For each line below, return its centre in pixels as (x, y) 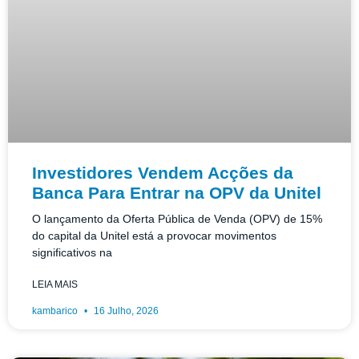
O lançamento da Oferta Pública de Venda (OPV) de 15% (177, 218)
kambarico (56, 311)
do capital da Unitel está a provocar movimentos (154, 235)
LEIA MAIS (55, 284)
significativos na (72, 252)
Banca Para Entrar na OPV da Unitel (177, 192)
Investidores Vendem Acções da (163, 172)
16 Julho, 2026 (125, 311)
